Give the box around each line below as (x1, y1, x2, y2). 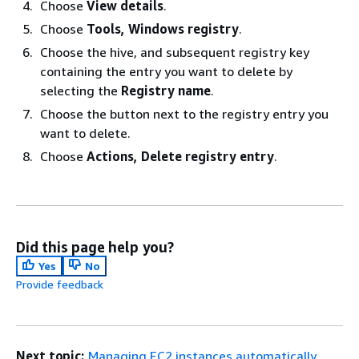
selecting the (40, 82, 121, 99)
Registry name (121, 82, 211, 99)
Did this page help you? (16, 237, 174, 256)
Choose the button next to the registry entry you (40, 105, 329, 122)
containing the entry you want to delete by (40, 63, 292, 79)
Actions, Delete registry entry (87, 147, 274, 164)
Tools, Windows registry (87, 20, 239, 37)
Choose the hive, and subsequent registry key (40, 43, 309, 60)
